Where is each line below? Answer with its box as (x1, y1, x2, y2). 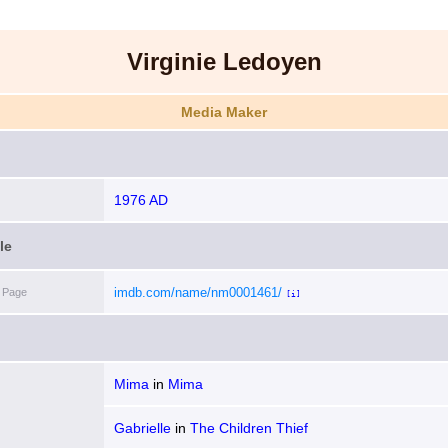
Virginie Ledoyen (126, 48, 322, 75)
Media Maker (181, 104, 267, 120)
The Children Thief (190, 420, 308, 436)
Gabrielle (114, 420, 171, 436)
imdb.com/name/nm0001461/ (114, 285, 282, 300)
